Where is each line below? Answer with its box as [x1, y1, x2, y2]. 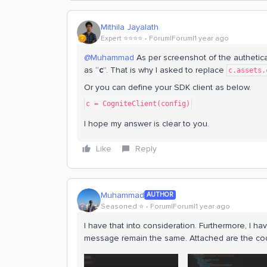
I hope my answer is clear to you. [84, 119, 212, 129]
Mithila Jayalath [101, 21, 159, 32]
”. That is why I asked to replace [103, 65, 226, 76]
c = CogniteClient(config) [86, 100, 190, 108]
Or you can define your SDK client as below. [84, 82, 251, 93]
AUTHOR [147, 191, 173, 199]
